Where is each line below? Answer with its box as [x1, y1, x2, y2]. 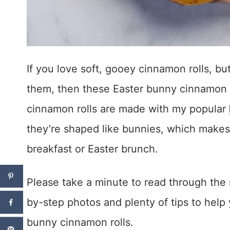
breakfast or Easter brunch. [27, 143, 158, 156]
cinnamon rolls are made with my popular [27, 103, 229, 116]
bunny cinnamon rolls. [27, 216, 133, 229]
